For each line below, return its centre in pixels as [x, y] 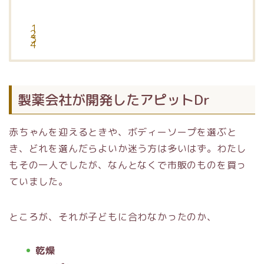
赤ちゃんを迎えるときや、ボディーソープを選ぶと [123, 132]
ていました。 [39, 182]
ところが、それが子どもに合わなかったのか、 [113, 217]
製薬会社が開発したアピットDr [114, 100]
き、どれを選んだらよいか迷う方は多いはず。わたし [128, 149]
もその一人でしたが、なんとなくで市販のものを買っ [128, 165]
